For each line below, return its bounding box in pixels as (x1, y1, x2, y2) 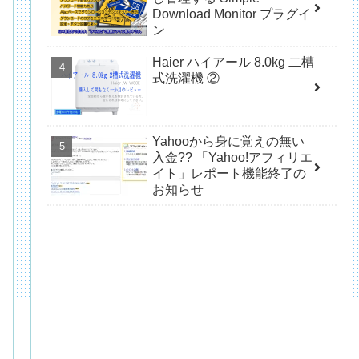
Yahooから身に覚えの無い (152, 135, 305, 149)
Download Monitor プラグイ (152, 7, 312, 22)
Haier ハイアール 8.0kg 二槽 (152, 54, 315, 69)
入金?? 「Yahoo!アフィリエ (152, 151, 313, 165)
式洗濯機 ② (152, 71, 220, 85)
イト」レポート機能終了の (152, 167, 307, 181)
